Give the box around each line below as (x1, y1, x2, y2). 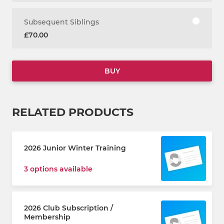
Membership (24, 212, 70, 221)
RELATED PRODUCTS (12, 105, 133, 119)
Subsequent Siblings (24, 17, 99, 26)
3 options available (24, 164, 92, 173)
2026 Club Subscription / (24, 203, 113, 212)
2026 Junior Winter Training (24, 143, 126, 152)
